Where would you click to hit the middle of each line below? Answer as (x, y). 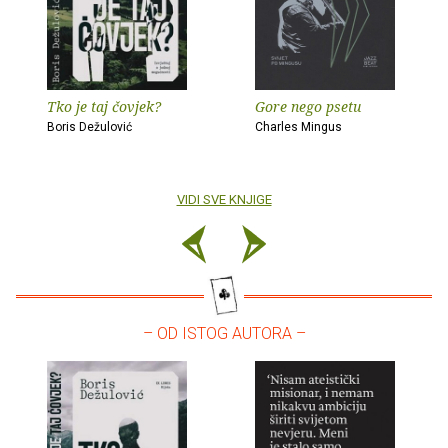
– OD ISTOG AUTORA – (224, 334)
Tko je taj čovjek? (104, 107)
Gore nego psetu (308, 107)
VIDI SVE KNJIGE (224, 200)
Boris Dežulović (89, 127)
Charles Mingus (298, 127)
